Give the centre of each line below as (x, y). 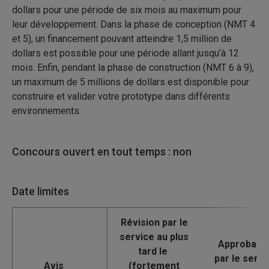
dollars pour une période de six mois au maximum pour (127, 10)
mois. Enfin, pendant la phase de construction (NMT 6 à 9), (133, 68)
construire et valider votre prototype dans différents (121, 96)
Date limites (41, 191)
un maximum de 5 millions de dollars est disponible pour (131, 82)
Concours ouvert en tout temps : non (102, 152)
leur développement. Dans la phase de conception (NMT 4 (134, 24)
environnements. (47, 111)
